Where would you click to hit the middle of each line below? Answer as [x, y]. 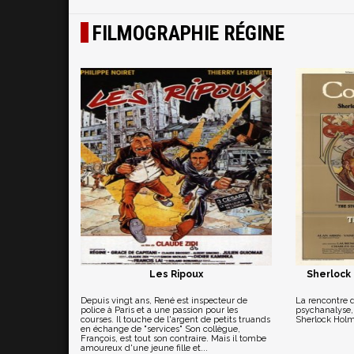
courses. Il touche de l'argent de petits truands [175, 320]
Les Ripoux [176, 274]
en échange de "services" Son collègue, [160, 329]
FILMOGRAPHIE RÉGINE [188, 33]
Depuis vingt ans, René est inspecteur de [164, 301]
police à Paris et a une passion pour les [159, 310]
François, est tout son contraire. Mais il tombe [173, 339]
